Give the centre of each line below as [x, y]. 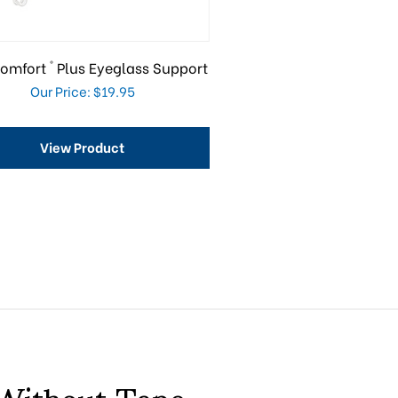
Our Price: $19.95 [82, 90]
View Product [83, 146]
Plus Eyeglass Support [131, 67]
